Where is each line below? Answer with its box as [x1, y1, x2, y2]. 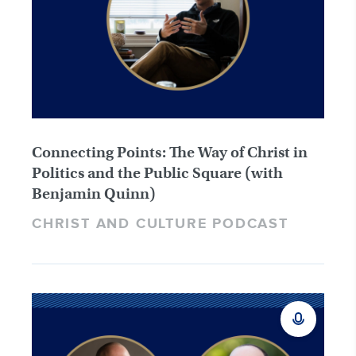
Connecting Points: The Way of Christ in [32, 142, 308, 161]
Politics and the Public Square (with [32, 163, 283, 182]
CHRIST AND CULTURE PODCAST [32, 215, 288, 233]
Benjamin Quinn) [32, 184, 156, 203]
